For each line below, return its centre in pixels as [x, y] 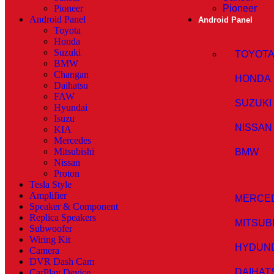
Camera [44, 250]
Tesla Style [50, 184]
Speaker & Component [74, 206]
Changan [71, 74]
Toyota [67, 30]
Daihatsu [71, 85]
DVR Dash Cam [62, 261]
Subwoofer [51, 228]
